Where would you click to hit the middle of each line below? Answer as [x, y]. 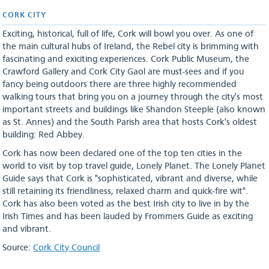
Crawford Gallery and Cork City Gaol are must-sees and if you [123, 72]
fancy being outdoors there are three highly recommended [120, 85]
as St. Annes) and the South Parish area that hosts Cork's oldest [130, 123]
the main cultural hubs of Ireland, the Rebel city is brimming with [131, 47]
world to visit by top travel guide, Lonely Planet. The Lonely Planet [134, 167]
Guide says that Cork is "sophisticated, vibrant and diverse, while [130, 179]
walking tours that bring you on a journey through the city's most [133, 98]
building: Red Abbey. [44, 135]
